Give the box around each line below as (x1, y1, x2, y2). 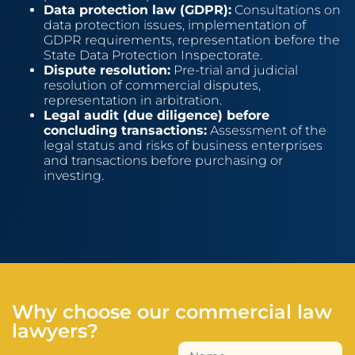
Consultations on (231, 2, 341, 17)
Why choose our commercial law (12, 300, 332, 323)
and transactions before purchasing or (44, 152, 283, 168)
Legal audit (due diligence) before (44, 107, 269, 123)
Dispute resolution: (44, 62, 170, 78)
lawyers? (12, 319, 98, 342)
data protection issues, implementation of (44, 17, 306, 32)
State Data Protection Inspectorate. (44, 47, 262, 63)
